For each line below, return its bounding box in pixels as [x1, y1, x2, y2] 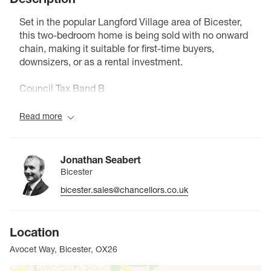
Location [10, 225, 59, 240]
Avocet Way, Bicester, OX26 [10, 244, 117, 255]
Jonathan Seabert [60, 153, 141, 166]
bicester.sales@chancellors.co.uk [60, 184, 188, 195]
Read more [19, 111, 62, 122]
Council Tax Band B [19, 82, 105, 95]
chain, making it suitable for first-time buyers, [19, 42, 214, 55]
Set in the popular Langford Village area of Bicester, [19, 16, 242, 28]
